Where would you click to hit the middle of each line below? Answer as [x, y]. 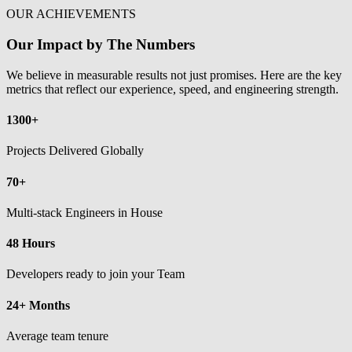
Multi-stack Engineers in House [84, 212]
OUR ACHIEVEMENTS [71, 14]
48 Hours [31, 244]
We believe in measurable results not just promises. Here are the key [174, 75]
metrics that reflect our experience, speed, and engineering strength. [172, 89]
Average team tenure [57, 335]
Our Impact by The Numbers [101, 45]
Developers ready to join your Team [95, 274]
